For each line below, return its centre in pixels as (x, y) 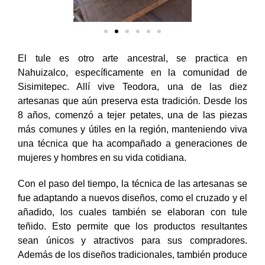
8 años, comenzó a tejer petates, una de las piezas (132, 115)
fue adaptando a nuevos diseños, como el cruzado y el (132, 198)
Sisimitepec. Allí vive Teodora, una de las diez (132, 86)
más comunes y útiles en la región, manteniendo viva (132, 129)
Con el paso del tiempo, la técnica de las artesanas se (132, 183)
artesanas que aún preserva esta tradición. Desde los (132, 101)
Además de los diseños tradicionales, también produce (132, 254)
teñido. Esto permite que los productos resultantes (132, 226)
